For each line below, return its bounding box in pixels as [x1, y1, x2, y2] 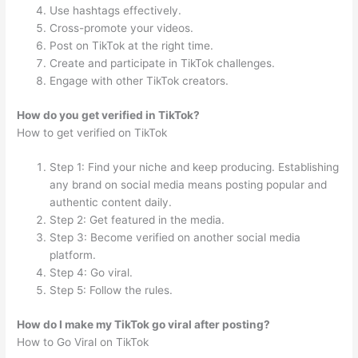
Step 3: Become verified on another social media [50, 231, 301, 245]
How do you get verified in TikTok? [17, 108, 201, 121]
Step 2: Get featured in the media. [50, 213, 225, 227]
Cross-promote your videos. [50, 22, 194, 34]
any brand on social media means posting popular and [50, 178, 328, 192]
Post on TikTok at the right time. [50, 39, 214, 52]
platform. [50, 249, 97, 262]
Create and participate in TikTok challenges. [50, 57, 276, 70]
